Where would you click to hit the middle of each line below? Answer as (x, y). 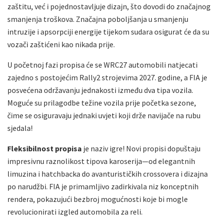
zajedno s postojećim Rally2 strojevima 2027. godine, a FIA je (107, 77)
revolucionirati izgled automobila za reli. (75, 211)
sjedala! (20, 128)
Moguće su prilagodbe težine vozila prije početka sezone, (102, 102)
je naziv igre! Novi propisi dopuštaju (141, 148)
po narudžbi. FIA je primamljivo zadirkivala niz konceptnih (103, 186)
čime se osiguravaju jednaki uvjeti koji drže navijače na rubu (104, 115)
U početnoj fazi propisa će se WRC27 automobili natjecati (102, 64)
